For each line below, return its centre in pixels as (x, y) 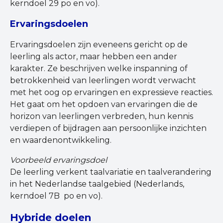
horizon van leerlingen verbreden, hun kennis (102, 116)
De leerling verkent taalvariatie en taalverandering (111, 172)
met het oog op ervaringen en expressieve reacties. (111, 93)
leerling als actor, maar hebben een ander (94, 57)
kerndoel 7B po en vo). (56, 196)
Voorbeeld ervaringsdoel (58, 160)
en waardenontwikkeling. (61, 140)
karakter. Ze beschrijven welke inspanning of (99, 69)
